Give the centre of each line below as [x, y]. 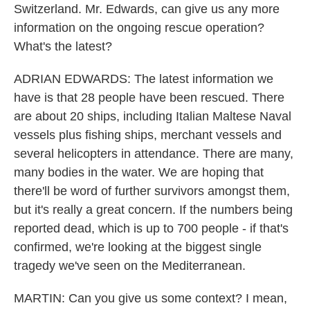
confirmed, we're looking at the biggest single [138, 247]
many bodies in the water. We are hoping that [139, 172]
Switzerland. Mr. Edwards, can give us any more [147, 9]
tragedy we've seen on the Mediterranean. [130, 266]
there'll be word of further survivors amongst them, [152, 191]
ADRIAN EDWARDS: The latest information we [144, 79]
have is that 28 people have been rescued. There [149, 98]
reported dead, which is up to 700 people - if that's [151, 228]
